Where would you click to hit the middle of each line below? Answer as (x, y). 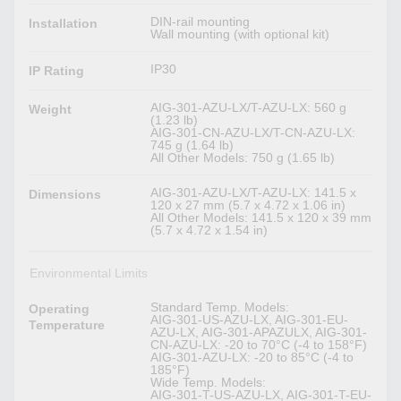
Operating (60, 309)
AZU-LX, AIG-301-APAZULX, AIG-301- (259, 333)
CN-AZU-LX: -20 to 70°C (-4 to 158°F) (259, 345)
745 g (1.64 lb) (192, 145)
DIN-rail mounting (200, 22)
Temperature (67, 325)
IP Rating (57, 71)
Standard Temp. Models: (220, 307)
